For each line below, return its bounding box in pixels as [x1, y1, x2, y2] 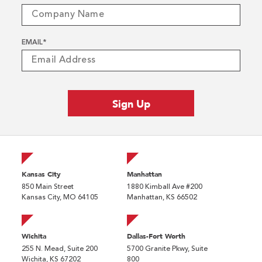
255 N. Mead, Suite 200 [22, 245, 98, 253]
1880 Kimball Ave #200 [126, 183, 202, 191]
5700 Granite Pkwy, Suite [126, 245, 208, 253]
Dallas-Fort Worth [126, 232, 185, 240]
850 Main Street [22, 183, 74, 191]
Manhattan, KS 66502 [126, 194, 197, 201]
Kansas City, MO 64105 [22, 194, 99, 201]
